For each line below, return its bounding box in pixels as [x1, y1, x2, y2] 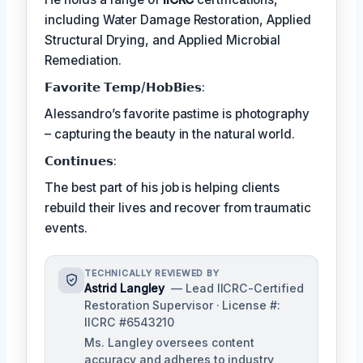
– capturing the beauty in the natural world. [45, 126, 295, 142]
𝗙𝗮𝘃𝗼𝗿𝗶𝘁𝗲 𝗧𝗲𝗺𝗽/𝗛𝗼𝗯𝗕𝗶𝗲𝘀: [45, 79, 205, 95]
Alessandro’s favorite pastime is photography [45, 105, 310, 122]
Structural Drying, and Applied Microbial [45, 32, 281, 48]
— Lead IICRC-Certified [171, 280, 304, 295]
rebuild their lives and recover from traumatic [45, 199, 311, 216]
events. [45, 220, 88, 236]
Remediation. [45, 52, 122, 68]
